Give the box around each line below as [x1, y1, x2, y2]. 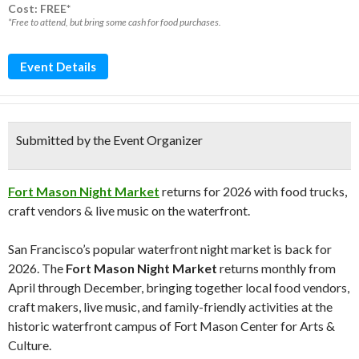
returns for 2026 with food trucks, [159, 184, 347, 199]
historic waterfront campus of [8, 318, 174, 333]
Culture [8, 337, 49, 353]
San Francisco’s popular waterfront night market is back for [8, 241, 332, 256]
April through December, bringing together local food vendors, [8, 280, 349, 295]
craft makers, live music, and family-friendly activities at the [8, 299, 333, 314]
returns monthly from [217, 260, 336, 276]
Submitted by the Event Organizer [16, 132, 203, 147]
